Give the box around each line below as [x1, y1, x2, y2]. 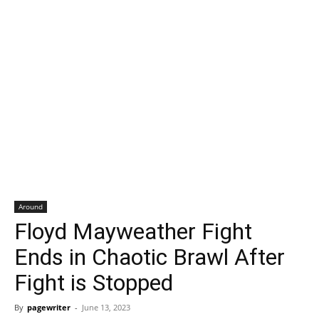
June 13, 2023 [82, 302, 130, 313]
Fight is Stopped [14, 269, 173, 296]
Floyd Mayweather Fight [14, 218, 252, 245]
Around [19, 202, 43, 211]
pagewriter [27, 302, 70, 313]
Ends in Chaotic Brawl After [14, 244, 285, 271]
